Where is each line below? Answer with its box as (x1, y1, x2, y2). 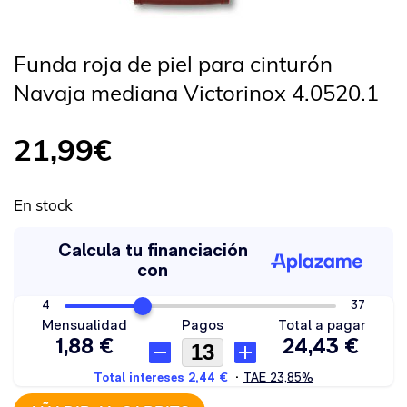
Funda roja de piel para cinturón (14, 50, 333, 77)
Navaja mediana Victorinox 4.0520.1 (14, 79, 379, 106)
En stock (14, 195, 73, 214)
